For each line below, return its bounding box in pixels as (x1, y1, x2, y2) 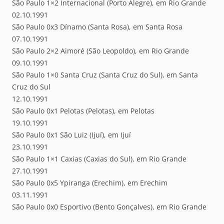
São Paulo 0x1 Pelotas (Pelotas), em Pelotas (12, 106, 154, 116)
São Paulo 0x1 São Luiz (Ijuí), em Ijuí (12, 130, 131, 140)
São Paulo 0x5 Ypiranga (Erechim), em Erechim (12, 178, 167, 188)
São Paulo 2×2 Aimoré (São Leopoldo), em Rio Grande (12, 46, 189, 56)
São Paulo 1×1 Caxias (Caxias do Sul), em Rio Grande (12, 154, 186, 164)
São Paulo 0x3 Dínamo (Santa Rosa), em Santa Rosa (12, 22, 182, 32)
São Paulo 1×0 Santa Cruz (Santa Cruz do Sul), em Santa (12, 70, 198, 80)
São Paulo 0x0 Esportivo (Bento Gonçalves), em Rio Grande (12, 202, 206, 212)
